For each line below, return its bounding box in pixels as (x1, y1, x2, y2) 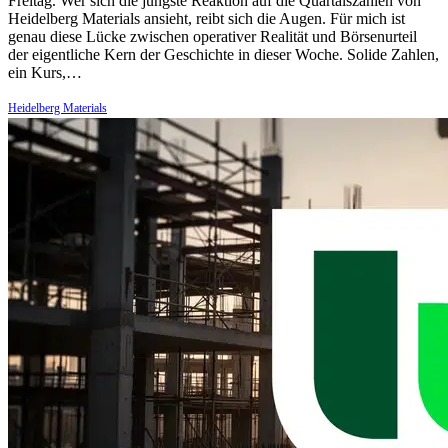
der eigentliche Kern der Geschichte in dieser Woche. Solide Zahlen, (8, 45, 439, 63)
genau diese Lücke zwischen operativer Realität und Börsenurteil (8, 27, 417, 45)
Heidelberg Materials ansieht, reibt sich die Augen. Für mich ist (8, 9, 405, 27)
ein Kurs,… (8, 63, 82, 81)
